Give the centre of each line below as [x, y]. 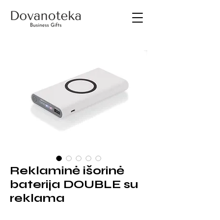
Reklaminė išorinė [67, 171]
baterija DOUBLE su [74, 184]
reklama [37, 198]
